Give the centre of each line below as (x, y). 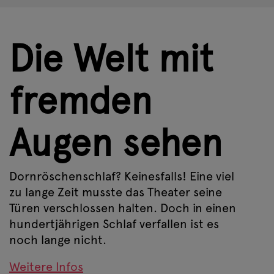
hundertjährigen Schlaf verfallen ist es (114, 224)
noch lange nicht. (58, 239)
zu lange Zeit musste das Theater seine (116, 192)
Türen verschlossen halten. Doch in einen (123, 208)
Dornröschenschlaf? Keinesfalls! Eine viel (122, 176)
